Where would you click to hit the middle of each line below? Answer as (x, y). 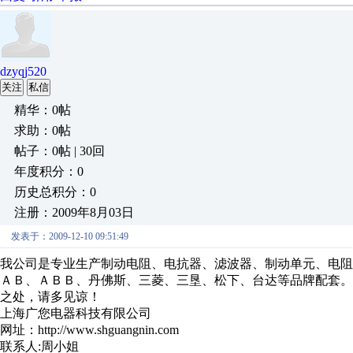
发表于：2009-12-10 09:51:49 (70, 236)
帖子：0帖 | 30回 (59, 151)
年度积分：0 (49, 171)
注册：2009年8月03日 (74, 212)
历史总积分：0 (55, 192)
